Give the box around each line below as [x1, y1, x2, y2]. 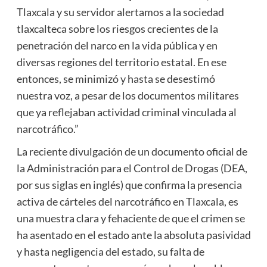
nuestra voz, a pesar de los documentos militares [16, 88, 239, 102]
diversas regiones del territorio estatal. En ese [16, 55, 226, 69]
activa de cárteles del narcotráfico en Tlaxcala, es [16, 194, 238, 208]
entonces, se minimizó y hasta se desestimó [16, 72, 215, 85]
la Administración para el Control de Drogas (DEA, [16, 161, 247, 175]
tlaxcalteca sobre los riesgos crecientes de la [16, 21, 218, 35]
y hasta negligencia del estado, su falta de [16, 244, 204, 258]
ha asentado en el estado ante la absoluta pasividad [16, 228, 251, 241]
